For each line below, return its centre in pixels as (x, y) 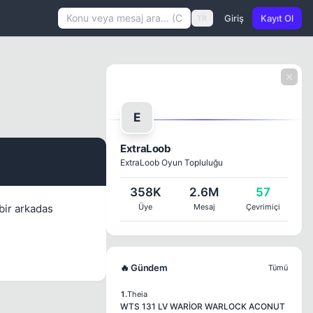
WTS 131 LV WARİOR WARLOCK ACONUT (203, 306)
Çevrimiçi (263, 207)
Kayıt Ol (277, 18)
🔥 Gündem (144, 268)
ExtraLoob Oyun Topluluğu (172, 162)
